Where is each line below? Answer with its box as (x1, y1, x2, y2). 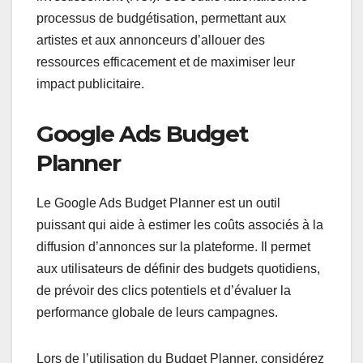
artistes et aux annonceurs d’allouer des (36, 32, 265, 47)
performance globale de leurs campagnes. (36, 305, 278, 319)
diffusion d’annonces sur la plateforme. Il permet (36, 239, 310, 254)
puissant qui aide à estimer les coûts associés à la (36, 217, 323, 232)
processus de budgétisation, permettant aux (36, 11, 286, 25)
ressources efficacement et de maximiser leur (36, 54, 295, 69)
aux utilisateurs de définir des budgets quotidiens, (36, 261, 320, 275)
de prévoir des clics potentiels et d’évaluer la (36, 283, 291, 297)
